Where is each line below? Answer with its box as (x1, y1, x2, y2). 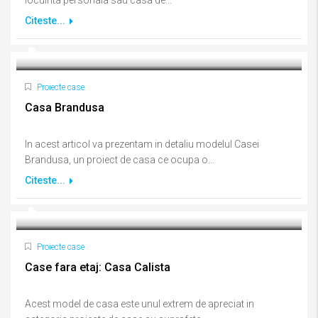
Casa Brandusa (25, 101, 104, 114)
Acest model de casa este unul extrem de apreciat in (25, 298, 254, 309)
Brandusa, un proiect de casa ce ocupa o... (25, 154, 214, 165)
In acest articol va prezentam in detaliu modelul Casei (25, 138, 259, 150)
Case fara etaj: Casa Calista (25, 261, 170, 274)
